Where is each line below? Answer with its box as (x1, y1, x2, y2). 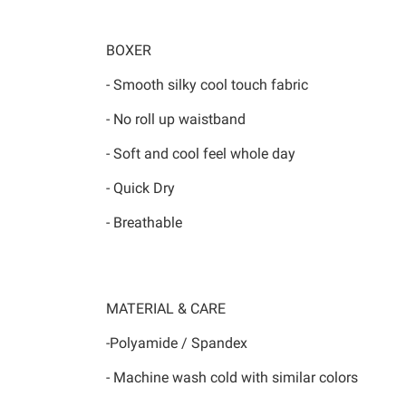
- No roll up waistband (106, 111, 246, 128)
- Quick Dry (106, 179, 175, 197)
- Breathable (106, 214, 182, 231)
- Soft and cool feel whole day (106, 145, 295, 162)
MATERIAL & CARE (106, 300, 226, 317)
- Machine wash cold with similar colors (106, 369, 358, 386)
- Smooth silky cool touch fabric (106, 76, 308, 93)
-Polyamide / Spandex (106, 334, 247, 352)
